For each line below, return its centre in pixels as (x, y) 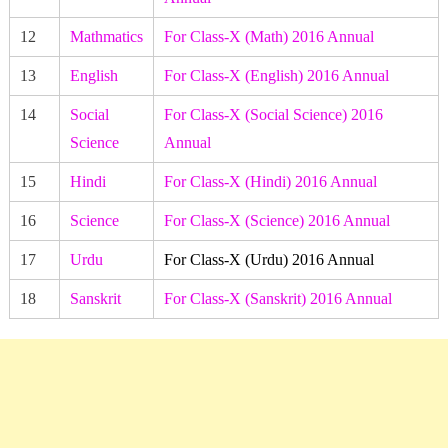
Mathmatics (106, 36)
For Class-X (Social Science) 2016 (273, 114)
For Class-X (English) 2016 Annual (276, 75)
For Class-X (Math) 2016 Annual (268, 36)
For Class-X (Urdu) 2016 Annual (268, 259)
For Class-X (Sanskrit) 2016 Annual (277, 298)
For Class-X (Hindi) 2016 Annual (270, 181)
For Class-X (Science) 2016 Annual (276, 220)
